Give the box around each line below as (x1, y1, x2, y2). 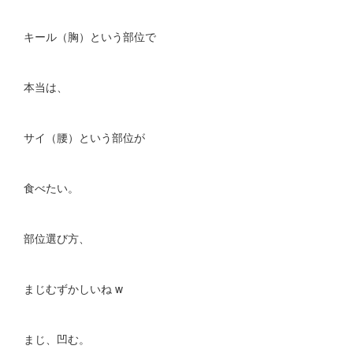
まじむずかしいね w (24, 280, 123, 296)
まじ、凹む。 (24, 330, 90, 347)
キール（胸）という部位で (24, 28, 156, 44)
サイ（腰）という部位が (24, 128, 145, 145)
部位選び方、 (24, 229, 90, 246)
